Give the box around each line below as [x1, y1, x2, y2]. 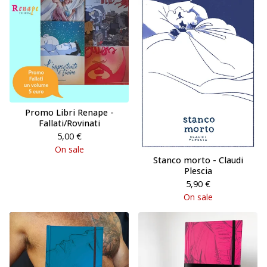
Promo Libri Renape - [24, 106, 114, 118]
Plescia [184, 165, 212, 177]
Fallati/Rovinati [38, 117, 100, 129]
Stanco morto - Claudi [153, 154, 243, 166]
